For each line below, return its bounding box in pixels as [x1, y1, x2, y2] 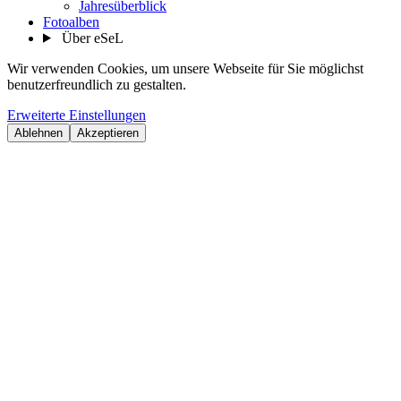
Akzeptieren [77, 125, 139, 140]
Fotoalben [43, 13, 99, 30]
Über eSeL [61, 30, 124, 46]
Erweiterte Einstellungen [7, 107, 146, 123]
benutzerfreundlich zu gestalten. [7, 76, 186, 92]
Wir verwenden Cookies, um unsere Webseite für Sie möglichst [7, 60, 363, 76]
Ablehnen [14, 125, 63, 140]
